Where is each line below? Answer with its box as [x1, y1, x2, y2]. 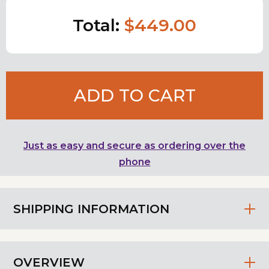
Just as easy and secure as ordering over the [23, 140, 246, 152]
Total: [73, 15, 124, 36]
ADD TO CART [73, 85, 196, 106]
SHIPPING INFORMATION [13, 201, 170, 216]
